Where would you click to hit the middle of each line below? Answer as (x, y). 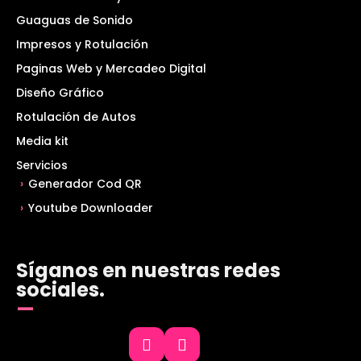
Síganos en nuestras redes (148, 271)
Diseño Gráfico (60, 93)
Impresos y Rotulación (82, 45)
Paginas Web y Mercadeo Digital (111, 69)
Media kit (42, 141)
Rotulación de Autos (76, 117)
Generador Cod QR (85, 184)
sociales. (60, 290)
